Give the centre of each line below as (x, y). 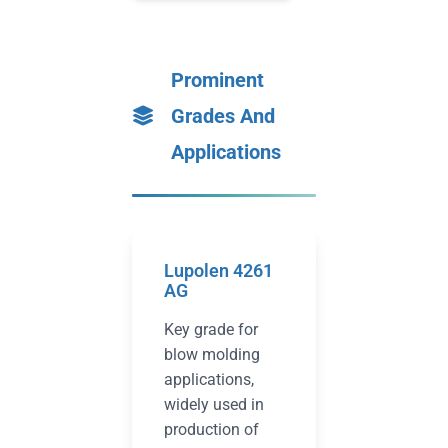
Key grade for (211, 329)
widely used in (214, 404)
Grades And (223, 116)
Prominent (217, 80)
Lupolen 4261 (218, 270)
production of (211, 429)
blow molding (212, 354)
